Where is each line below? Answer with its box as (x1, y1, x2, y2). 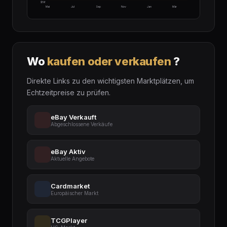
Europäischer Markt (51, 190, 98, 197)
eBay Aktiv (51, 147, 86, 156)
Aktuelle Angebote (51, 156, 94, 162)
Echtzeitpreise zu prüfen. (27, 88, 110, 97)
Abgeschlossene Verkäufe (51, 121, 112, 128)
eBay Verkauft (51, 113, 96, 122)
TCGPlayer (51, 216, 87, 225)
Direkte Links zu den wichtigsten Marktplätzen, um (27, 77, 194, 86)
